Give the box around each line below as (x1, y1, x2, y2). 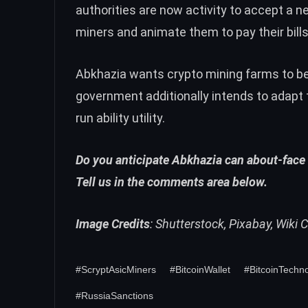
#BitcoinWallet (170, 263, 230, 275)
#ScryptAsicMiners (76, 263, 156, 275)
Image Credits (76, 216, 150, 231)
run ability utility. (76, 111, 165, 126)
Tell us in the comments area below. (76, 175, 267, 189)
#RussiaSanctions (76, 289, 153, 301)
